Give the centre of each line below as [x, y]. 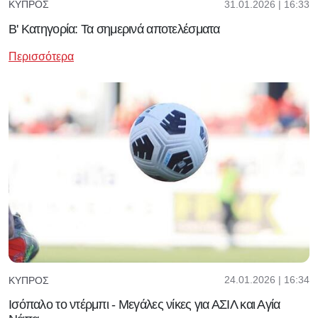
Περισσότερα [41, 56]
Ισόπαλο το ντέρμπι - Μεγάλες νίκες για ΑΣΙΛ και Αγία [144, 305]
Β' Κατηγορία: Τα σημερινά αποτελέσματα [114, 29]
